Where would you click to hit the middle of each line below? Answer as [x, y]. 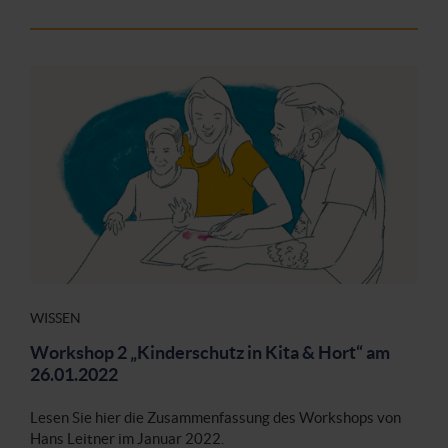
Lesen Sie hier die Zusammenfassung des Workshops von [215, 417]
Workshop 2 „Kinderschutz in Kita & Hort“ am [210, 352]
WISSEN [55, 317]
